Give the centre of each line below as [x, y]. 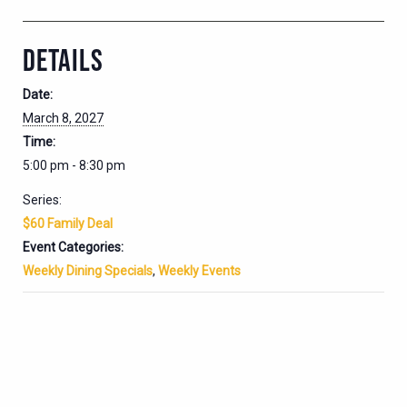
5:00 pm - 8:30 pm [74, 165]
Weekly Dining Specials [88, 270]
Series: [42, 199]
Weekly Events [199, 270]
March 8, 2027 [63, 118]
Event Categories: [73, 247]
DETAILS [63, 60]
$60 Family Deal [68, 223]
